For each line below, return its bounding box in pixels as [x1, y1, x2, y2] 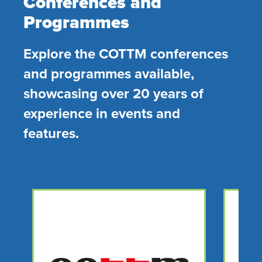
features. [23, 123, 79, 143]
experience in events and [23, 103, 180, 123]
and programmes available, [23, 63, 194, 84]
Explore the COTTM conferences [23, 43, 228, 64]
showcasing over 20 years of [23, 83, 204, 104]
